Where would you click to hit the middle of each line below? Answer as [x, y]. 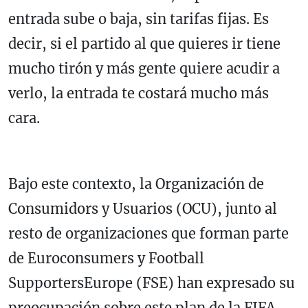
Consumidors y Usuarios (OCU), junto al [143, 208]
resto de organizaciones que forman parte [148, 233]
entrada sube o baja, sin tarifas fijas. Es [139, 19]
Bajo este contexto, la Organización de [136, 184]
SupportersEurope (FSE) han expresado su [152, 283]
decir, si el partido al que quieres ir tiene [144, 43]
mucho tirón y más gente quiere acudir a [144, 68]
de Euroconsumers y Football [106, 258]
